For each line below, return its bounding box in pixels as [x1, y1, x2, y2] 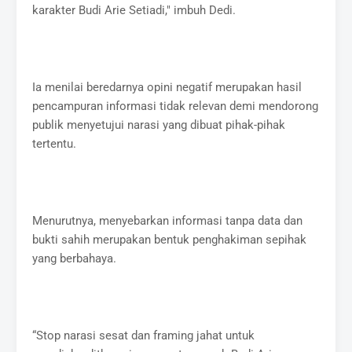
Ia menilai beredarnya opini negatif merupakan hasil [32, 79, 302, 94]
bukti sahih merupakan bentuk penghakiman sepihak [32, 232, 307, 247]
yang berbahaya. [32, 251, 117, 266]
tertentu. [32, 136, 77, 151]
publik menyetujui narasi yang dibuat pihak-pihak [32, 117, 286, 132]
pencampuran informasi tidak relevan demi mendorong [32, 98, 319, 113]
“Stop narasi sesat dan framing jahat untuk [32, 328, 255, 343]
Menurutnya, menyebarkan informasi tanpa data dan [32, 213, 303, 228]
